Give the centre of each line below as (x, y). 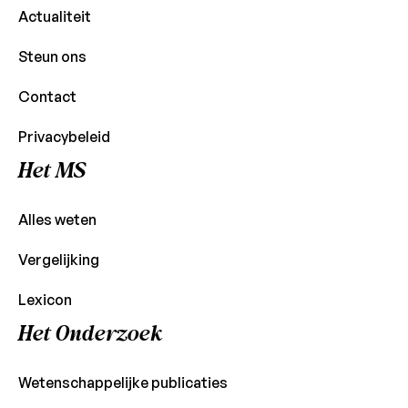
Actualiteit (54, 17)
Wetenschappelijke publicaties (122, 383)
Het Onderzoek (90, 334)
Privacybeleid (64, 137)
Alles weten (57, 220)
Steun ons (52, 57)
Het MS (51, 171)
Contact (47, 97)
